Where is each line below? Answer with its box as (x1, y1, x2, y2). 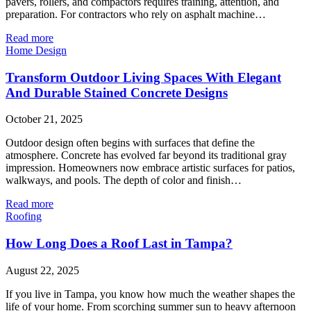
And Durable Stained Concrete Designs (6, 85, 228, 100)
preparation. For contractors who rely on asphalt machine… (6, 8, 266, 20)
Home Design (6, 44, 67, 56)
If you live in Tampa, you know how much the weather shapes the (6, 287, 295, 300)
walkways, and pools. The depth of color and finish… (6, 174, 242, 187)
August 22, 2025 (6, 264, 79, 276)
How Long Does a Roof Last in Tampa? (6, 236, 233, 251)
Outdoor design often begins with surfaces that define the (6, 137, 255, 149)
